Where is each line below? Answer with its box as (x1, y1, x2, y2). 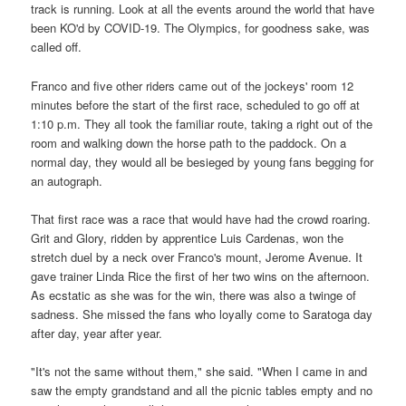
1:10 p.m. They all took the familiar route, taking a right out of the (31, 114, 373, 132)
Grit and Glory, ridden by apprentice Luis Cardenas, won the (31, 228, 344, 246)
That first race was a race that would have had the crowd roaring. (31, 209, 372, 227)
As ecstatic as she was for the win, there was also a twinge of (31, 285, 357, 304)
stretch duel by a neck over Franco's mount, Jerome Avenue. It (31, 247, 363, 266)
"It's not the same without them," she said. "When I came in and (31, 362, 368, 380)
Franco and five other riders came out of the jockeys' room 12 (31, 76, 354, 94)
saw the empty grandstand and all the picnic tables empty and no (31, 381, 373, 399)
